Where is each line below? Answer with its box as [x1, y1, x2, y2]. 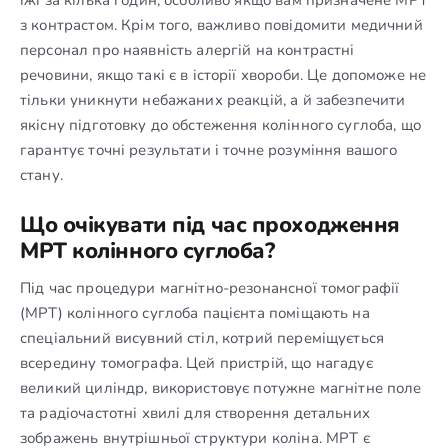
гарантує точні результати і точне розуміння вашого [20, 139, 398, 160]
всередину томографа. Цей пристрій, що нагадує [20, 352, 373, 373]
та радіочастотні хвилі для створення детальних [20, 402, 370, 423]
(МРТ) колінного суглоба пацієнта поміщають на [20, 302, 370, 323]
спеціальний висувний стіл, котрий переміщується [20, 327, 385, 348]
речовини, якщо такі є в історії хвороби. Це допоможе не [20, 64, 427, 85]
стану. [20, 164, 63, 185]
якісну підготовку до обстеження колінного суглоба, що [20, 114, 421, 135]
